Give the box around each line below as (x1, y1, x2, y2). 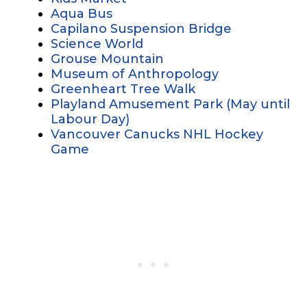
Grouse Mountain (51, 51, 164, 66)
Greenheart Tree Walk (51, 81, 195, 97)
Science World (51, 36, 143, 51)
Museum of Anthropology (51, 66, 219, 82)
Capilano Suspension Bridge (51, 21, 232, 36)
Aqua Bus (51, 5, 112, 21)
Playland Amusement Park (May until (51, 96, 290, 112)
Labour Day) (51, 111, 130, 127)
